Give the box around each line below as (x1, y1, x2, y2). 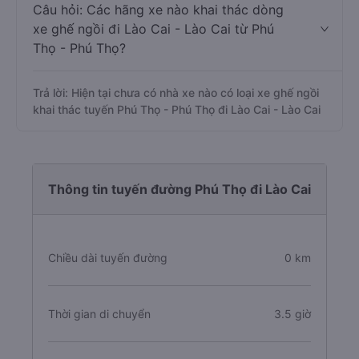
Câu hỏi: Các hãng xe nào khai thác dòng (33, 2, 284, 18)
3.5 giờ (273, 307, 311, 321)
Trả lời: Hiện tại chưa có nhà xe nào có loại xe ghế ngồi (33, 86, 319, 99)
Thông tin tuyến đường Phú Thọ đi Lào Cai (48, 181, 311, 197)
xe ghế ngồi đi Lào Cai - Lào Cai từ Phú (33, 21, 274, 37)
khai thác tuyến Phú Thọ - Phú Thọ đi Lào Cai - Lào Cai (33, 103, 321, 116)
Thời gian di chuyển (48, 307, 151, 321)
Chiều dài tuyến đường (48, 251, 167, 264)
